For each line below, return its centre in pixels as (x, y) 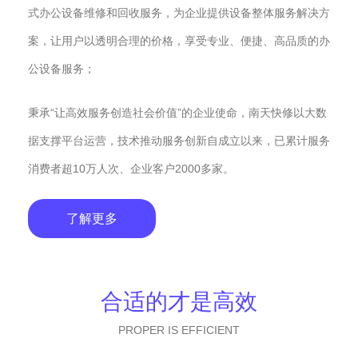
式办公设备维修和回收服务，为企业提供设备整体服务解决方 (179, 13)
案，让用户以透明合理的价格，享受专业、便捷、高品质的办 (179, 41)
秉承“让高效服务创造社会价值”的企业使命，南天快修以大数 (177, 113)
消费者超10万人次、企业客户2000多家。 (131, 169)
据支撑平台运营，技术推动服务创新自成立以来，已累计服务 (179, 141)
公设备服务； (62, 69)
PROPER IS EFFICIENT (179, 330)
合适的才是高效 (179, 302)
